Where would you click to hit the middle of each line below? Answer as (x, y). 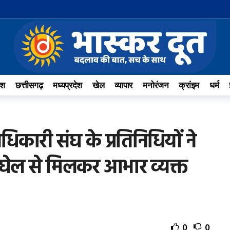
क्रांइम (189, 85)
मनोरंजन (156, 85)
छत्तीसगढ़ (29, 85)
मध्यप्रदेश (68, 85)
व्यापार (123, 85)
